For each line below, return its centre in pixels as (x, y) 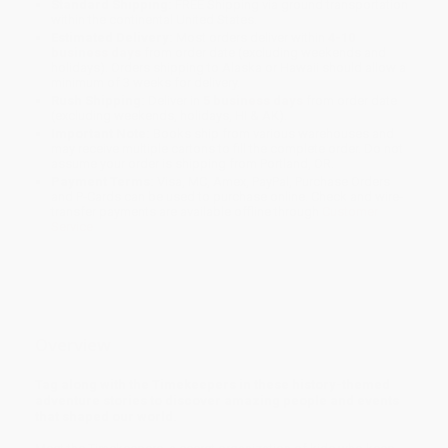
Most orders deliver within (251, 38)
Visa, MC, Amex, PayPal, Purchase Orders (272, 182)
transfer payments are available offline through (187, 212)
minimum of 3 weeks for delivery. (146, 83)
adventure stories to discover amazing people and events (217, 400)
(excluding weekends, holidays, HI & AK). (169, 116)
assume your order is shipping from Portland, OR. (193, 164)
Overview (73, 345)
